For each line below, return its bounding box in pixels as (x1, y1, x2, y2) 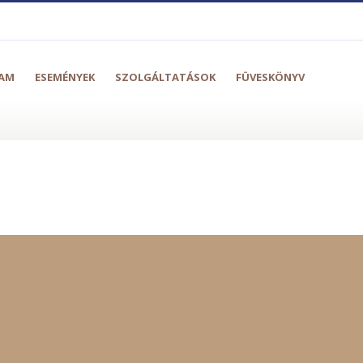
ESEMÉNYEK (34, 70, 95, 84)
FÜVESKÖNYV (235, 70, 305, 84)
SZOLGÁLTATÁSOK (114, 70, 216, 84)
